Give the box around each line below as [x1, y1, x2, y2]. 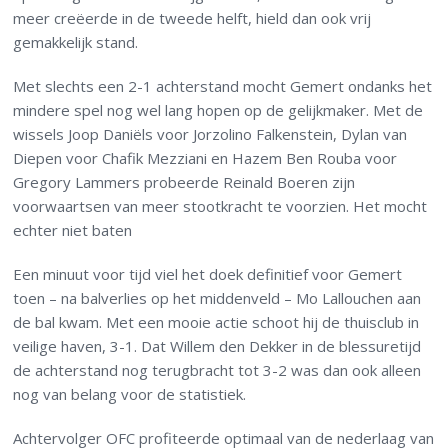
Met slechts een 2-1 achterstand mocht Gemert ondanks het [13, 76, 433, 97]
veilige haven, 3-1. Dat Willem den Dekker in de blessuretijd [13, 336, 422, 357]
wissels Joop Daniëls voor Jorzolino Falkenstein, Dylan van [13, 124, 408, 145]
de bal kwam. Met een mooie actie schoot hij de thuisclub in [13, 312, 420, 333]
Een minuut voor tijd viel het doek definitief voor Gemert [13, 264, 403, 285]
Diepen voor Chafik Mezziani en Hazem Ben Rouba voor [13, 148, 398, 169]
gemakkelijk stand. [13, 32, 139, 53]
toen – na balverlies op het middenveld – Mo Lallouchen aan [13, 288, 422, 309]
